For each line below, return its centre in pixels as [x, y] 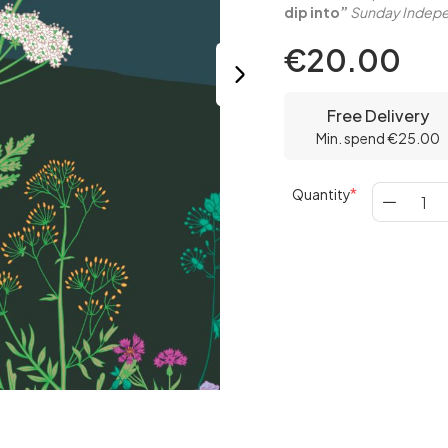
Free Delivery [378, 115]
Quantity [321, 194]
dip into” [316, 12]
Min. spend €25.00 [378, 138]
